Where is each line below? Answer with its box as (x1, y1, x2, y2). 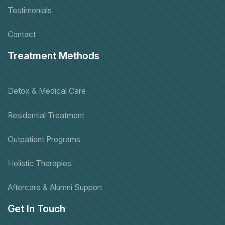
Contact (8, 29, 36, 39)
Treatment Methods (8, 49, 99, 62)
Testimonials (8, 5, 52, 15)
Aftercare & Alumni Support (8, 182, 102, 192)
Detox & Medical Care (8, 86, 86, 96)
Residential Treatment (8, 110, 84, 120)
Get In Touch (8, 202, 65, 215)
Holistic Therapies (8, 158, 71, 168)
